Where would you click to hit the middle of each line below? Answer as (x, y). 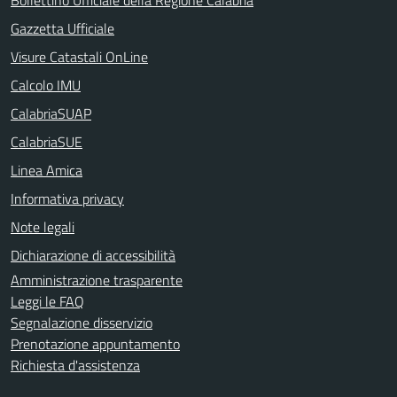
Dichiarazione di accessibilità (93, 255)
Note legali (43, 226)
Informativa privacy (67, 198)
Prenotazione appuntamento (95, 343)
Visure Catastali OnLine (79, 56)
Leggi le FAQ (47, 301)
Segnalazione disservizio (82, 322)
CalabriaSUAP (51, 113)
